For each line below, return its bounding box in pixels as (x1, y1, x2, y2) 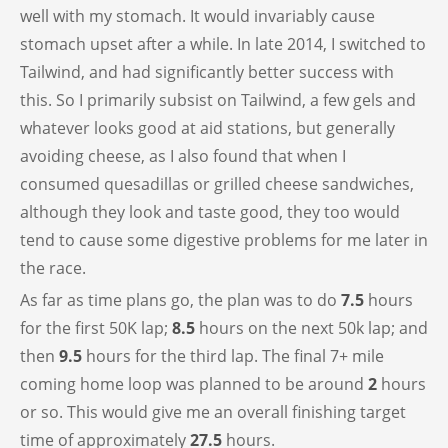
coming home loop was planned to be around (20, 373, 368, 396)
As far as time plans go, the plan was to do (20, 289, 341, 312)
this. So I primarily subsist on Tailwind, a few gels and (20, 89, 416, 112)
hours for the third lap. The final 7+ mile (82, 345, 384, 368)
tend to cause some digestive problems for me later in (20, 229, 428, 252)
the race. (20, 257, 86, 280)
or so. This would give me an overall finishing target (20, 401, 406, 424)
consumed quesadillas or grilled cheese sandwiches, (20, 173, 414, 196)
